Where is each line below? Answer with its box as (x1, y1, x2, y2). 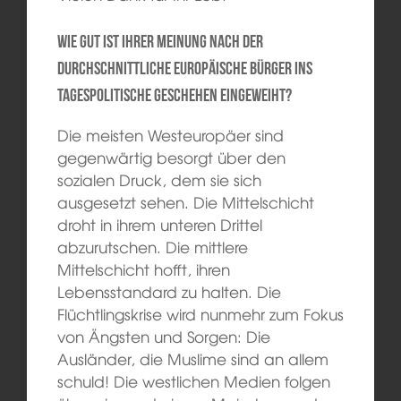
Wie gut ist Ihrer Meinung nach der (56, 31, 263, 52)
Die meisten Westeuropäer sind (56, 124, 284, 147)
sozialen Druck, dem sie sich (56, 168, 261, 192)
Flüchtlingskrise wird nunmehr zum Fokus (56, 303, 344, 326)
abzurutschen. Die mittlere (56, 235, 248, 259)
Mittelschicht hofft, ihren (56, 258, 230, 281)
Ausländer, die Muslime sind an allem (56, 347, 328, 371)
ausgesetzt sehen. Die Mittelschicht (56, 191, 314, 214)
